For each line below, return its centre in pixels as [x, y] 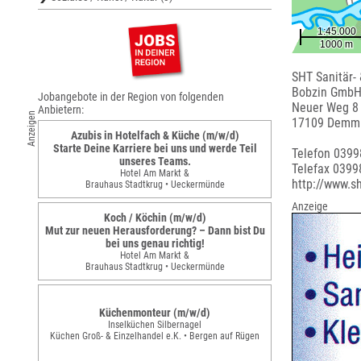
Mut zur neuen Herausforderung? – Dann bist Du [155, 230]
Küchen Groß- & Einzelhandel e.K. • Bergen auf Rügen [155, 336]
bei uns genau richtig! [155, 243]
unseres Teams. [155, 161]
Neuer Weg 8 [325, 108]
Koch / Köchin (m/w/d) [155, 217]
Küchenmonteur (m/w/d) [155, 312]
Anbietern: [61, 110]
